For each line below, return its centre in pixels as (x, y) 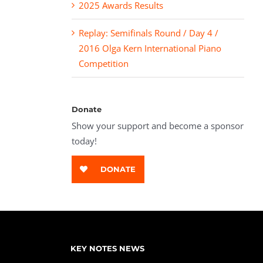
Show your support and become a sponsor (157, 126)
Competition (103, 63)
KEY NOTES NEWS (107, 248)
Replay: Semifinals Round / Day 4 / (148, 33)
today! (84, 141)
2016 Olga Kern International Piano (150, 48)
